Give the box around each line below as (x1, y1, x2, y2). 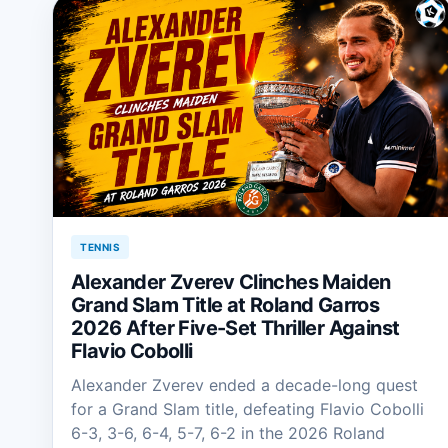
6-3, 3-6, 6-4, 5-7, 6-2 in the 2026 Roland (71, 422, 385, 443)
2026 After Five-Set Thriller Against (71, 315, 400, 340)
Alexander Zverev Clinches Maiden (71, 269, 391, 294)
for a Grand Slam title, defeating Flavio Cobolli (71, 398, 424, 419)
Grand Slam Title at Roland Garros (71, 292, 380, 317)
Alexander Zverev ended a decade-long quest (71, 374, 418, 395)
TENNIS (80, 240, 120, 253)
